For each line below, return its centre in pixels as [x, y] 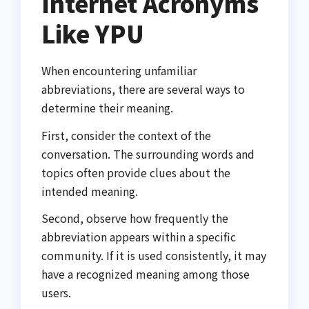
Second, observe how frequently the [135, 218]
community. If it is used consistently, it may [154, 256]
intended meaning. [90, 191]
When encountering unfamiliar [119, 70]
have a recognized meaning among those [146, 274]
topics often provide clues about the [136, 172]
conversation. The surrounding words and [148, 153]
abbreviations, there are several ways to [143, 89]
